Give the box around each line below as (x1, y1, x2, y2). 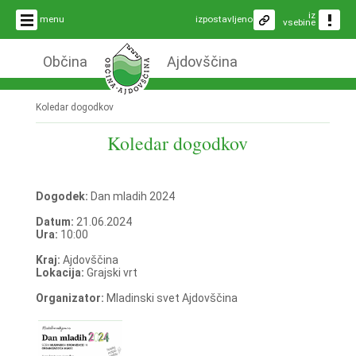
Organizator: (35, 291, 106, 304)
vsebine (283, 17, 315, 28)
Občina (42, 53, 87, 70)
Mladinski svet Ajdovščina (106, 291, 238, 304)
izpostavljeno (195, 14, 253, 25)
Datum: (35, 215, 76, 228)
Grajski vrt (86, 265, 137, 279)
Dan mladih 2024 (90, 189, 175, 203)
